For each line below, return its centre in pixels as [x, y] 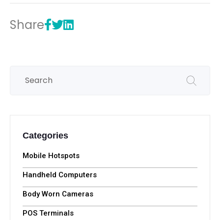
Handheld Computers [60, 175]
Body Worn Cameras [58, 194]
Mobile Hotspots [51, 155]
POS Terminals [48, 213]
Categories [45, 135]
